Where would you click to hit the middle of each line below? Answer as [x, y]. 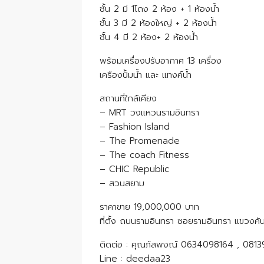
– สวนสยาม [122, 184]
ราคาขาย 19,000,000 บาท [149, 207]
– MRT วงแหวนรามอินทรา [149, 113]
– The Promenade [140, 141]
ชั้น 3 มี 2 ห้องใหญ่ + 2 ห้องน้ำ [158, 23]
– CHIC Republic [134, 169]
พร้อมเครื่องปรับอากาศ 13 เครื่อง [161, 61]
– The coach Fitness [144, 155]
